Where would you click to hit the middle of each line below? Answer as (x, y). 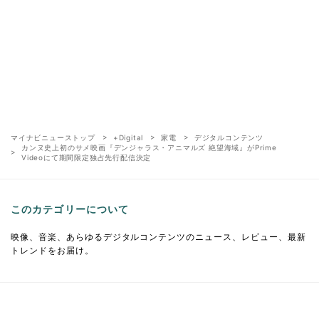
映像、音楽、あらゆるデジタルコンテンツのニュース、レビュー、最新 (158, 236)
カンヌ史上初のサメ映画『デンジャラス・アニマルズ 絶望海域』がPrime (149, 147)
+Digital (128, 137)
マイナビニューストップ (53, 137)
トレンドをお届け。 (52, 250)
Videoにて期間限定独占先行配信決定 (87, 157)
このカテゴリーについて (70, 209)
